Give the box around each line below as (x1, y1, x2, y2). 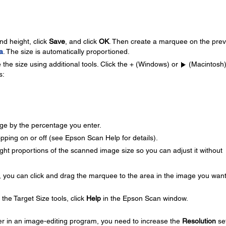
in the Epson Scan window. (100, 194, 188, 202)
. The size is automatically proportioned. (3, 47, 130, 55)
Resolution (182, 217, 216, 225)
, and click (65, 37, 99, 45)
